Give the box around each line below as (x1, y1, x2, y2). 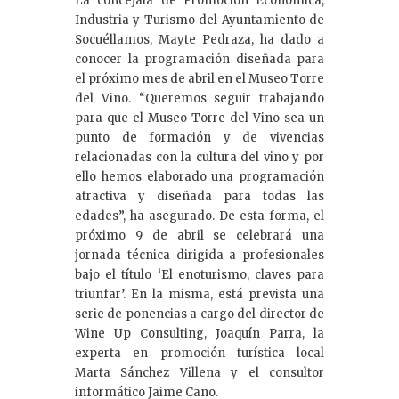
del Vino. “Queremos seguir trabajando (75, 90, 324, 106)
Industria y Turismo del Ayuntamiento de (75, 12, 324, 28)
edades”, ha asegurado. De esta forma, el (75, 208, 324, 224)
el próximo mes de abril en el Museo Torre (75, 70, 324, 86)
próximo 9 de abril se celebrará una (75, 227, 324, 243)
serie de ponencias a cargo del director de (75, 305, 324, 322)
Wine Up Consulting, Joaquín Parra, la (75, 325, 324, 341)
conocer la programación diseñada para (75, 51, 324, 67)
